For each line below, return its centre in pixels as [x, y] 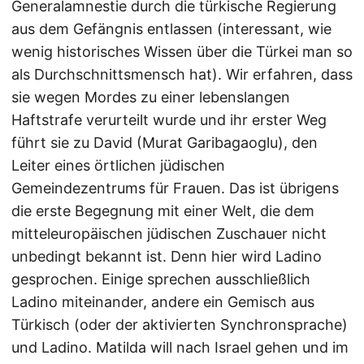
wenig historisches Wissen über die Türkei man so [182, 52]
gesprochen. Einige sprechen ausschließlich [161, 279]
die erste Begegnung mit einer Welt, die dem [163, 211]
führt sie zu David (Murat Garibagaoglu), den [165, 143]
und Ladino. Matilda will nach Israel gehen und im [180, 348]
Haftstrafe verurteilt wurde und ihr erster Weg [169, 120]
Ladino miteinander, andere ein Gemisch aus [163, 302]
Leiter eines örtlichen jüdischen [118, 166]
